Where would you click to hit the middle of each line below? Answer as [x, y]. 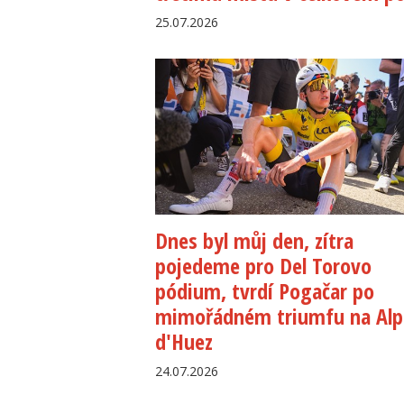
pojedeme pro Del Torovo [263, 265]
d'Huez [184, 341]
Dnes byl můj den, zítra [254, 240]
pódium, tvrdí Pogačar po [265, 290]
